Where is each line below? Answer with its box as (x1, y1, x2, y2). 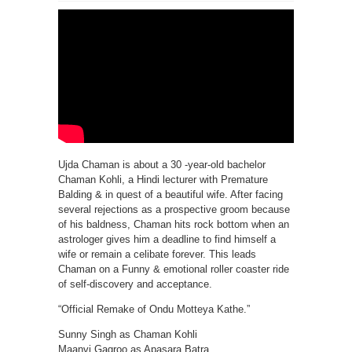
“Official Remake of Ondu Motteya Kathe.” (58, 303, 250, 315)
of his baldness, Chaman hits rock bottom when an (58, 218, 289, 230)
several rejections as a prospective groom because (58, 203, 290, 215)
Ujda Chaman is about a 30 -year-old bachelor (58, 159, 266, 170)
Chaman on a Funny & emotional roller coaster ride (58, 263, 289, 275)
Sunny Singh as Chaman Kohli (58, 328, 197, 340)
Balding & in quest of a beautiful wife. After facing (58, 189, 283, 200)
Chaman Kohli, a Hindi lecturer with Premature (58, 174, 268, 185)
